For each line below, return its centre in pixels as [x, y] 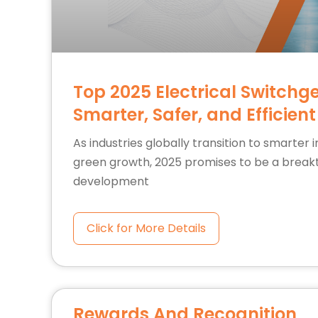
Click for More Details [146, 228]
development [111, 181]
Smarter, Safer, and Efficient [194, 115]
